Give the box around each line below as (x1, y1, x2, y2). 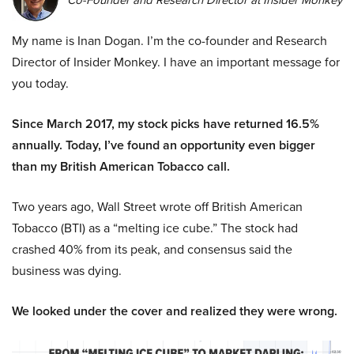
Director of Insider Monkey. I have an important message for (12, 53, 340, 72)
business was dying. (12, 262, 122, 281)
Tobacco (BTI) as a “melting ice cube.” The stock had (12, 219, 298, 238)
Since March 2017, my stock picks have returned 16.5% (12, 115, 319, 134)
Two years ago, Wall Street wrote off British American (12, 198, 303, 217)
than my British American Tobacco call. (12, 157, 230, 176)
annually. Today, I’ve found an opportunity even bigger (12, 136, 315, 155)
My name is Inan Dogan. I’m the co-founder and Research (12, 32, 327, 51)
